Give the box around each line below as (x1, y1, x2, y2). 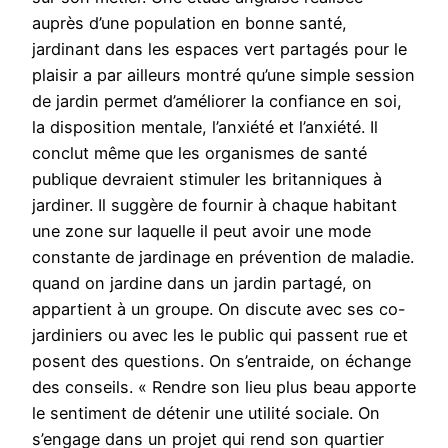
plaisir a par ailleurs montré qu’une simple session (32, 65, 415, 86)
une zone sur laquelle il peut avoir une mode (32, 221, 371, 242)
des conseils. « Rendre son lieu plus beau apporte (32, 377, 416, 398)
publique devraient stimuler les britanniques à (32, 169, 382, 190)
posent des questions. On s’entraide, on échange (32, 351, 411, 372)
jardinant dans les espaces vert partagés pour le (32, 39, 407, 60)
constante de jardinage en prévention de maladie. (32, 247, 414, 268)
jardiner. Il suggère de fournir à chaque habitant (32, 195, 397, 216)
